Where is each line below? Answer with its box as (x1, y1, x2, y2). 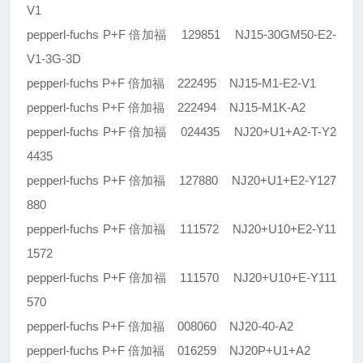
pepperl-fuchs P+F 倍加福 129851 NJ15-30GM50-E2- (27, 28, 336, 42)
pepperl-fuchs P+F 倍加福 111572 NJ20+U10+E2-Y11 (27, 222, 336, 237)
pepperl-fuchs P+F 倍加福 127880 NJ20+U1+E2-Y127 (27, 173, 336, 188)
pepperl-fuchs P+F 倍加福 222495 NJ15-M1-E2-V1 (27, 76, 317, 91)
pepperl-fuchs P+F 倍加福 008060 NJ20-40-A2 (27, 319, 294, 334)
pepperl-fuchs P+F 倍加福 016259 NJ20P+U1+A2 (27, 344, 311, 358)
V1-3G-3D (27, 52, 82, 66)
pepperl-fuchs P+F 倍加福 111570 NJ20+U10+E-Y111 (27, 271, 336, 285)
